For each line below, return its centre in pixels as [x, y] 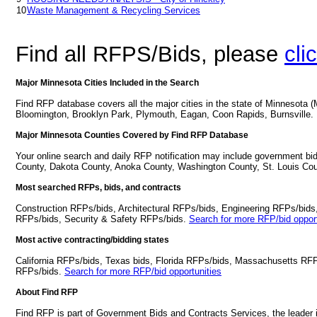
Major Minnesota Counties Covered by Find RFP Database [132, 135]
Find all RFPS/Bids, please [150, 54]
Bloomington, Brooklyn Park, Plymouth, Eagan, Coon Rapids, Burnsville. [165, 114]
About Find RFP [47, 292]
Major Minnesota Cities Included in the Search [107, 83]
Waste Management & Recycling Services [114, 10]
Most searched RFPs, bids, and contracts [98, 188]
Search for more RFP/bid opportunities [143, 271]
